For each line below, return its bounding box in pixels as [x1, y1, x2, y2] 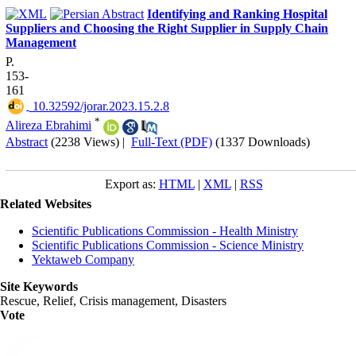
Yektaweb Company [32, 252, 134, 266]
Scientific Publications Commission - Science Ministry [32, 238, 304, 252]
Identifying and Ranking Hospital [147, 6, 327, 21]
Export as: [104, 176, 159, 191]
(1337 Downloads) [215, 134, 310, 149]
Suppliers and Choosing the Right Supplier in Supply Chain [6, 21, 328, 35]
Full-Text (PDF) [131, 134, 212, 149]
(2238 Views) [51, 134, 119, 149]
